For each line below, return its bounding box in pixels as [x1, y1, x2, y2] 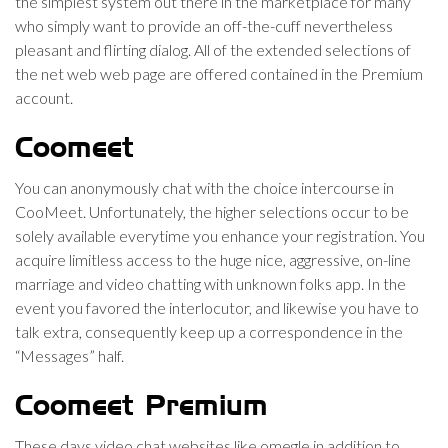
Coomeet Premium [15, 393, 268, 421]
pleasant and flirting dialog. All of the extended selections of [15, 40, 411, 59]
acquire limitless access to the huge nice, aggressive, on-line [15, 250, 411, 269]
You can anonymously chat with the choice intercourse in [15, 178, 394, 197]
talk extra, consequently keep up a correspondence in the [15, 322, 403, 341]
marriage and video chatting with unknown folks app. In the [15, 274, 406, 293]
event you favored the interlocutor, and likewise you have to [15, 298, 419, 317]
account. [15, 88, 73, 107]
